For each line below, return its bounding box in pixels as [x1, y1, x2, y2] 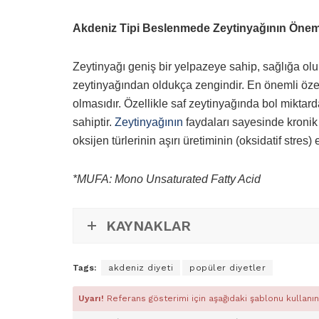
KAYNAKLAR [106, 216, 191, 234]
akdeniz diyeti [108, 262, 173, 273]
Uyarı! [78, 293, 107, 303]
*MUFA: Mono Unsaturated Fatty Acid [73, 172, 261, 185]
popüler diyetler [189, 262, 266, 273]
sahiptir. [73, 115, 115, 128]
